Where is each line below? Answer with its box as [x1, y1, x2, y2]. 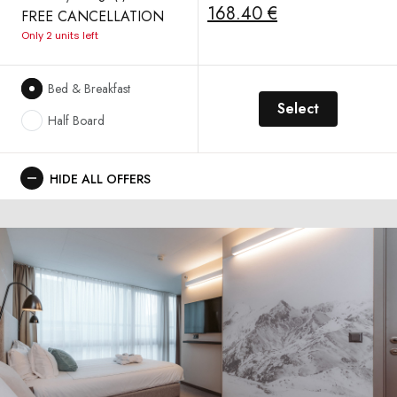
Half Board [48, 112, 105, 129]
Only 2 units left [21, 28, 98, 43]
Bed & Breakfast [48, 80, 130, 97]
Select [276, 98, 319, 119]
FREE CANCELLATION [21, 6, 164, 27]
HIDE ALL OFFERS [50, 170, 151, 188]
